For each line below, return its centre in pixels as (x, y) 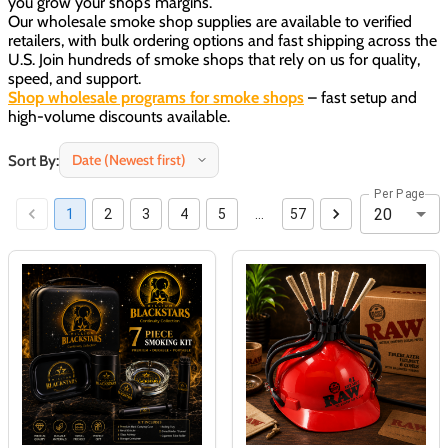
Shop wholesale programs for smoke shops (156, 98)
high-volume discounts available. (119, 117)
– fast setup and (360, 98)
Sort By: (33, 160)
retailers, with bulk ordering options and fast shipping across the (222, 41)
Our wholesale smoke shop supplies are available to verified (210, 22)
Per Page (399, 193)
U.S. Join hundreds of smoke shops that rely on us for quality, (214, 60)
